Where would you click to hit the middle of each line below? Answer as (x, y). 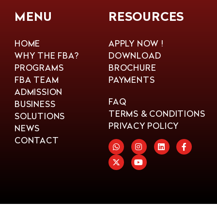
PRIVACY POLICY (144, 125)
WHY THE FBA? (47, 55)
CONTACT (37, 140)
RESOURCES (147, 17)
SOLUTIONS (40, 116)
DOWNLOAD (135, 55)
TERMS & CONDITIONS (157, 113)
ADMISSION (39, 92)
